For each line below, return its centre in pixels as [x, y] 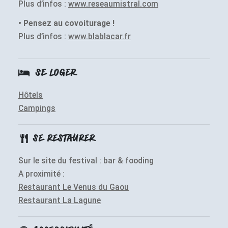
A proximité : [41, 174]
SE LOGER [54, 74]
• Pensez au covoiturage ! [66, 23]
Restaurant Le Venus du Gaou [74, 187]
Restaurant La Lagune [60, 200]
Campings [37, 108]
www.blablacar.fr [99, 36]
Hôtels [31, 95]
